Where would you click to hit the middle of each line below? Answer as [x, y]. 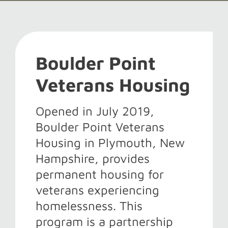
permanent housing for [99, 174]
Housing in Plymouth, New [110, 142]
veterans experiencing [97, 190]
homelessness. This [89, 206]
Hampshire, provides [92, 158]
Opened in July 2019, [95, 111]
